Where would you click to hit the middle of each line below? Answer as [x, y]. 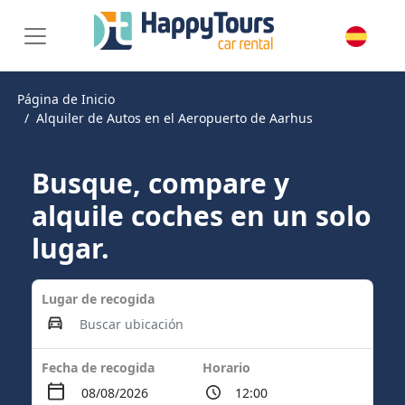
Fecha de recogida [98, 367]
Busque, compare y [160, 183]
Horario [226, 367]
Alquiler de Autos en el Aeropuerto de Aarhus [174, 118]
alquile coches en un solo [202, 216]
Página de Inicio [66, 99]
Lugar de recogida [98, 299]
